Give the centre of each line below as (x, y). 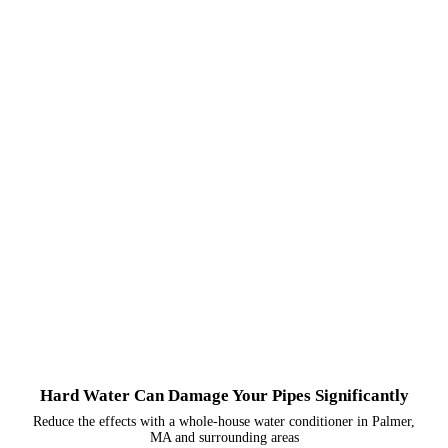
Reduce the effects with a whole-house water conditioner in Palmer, (224, 421)
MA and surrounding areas (224, 437)
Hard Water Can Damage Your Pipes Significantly (224, 395)
